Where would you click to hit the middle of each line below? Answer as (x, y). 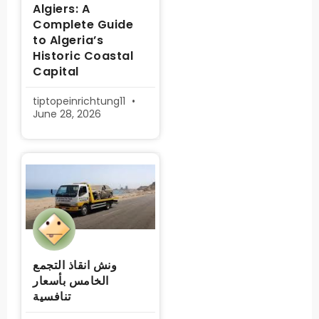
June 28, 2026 (67, 114)
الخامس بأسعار (71, 281)
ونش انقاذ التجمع (75, 265)
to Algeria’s (68, 40)
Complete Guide (83, 25)
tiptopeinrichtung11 (80, 101)
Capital (56, 72)
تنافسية (52, 297)
